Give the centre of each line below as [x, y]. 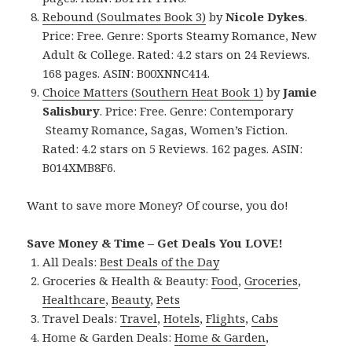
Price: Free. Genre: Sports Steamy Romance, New [180, 35]
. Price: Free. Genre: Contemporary [197, 110]
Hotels [182, 318]
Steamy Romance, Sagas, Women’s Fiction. [165, 129]
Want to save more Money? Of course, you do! [158, 205]
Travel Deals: [82, 318]
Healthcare [74, 299]
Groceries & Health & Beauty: [127, 280]
